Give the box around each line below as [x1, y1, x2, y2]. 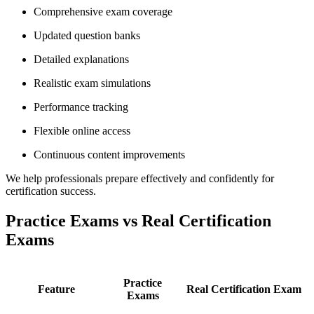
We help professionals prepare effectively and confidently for [6, 172, 274, 184]
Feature [37, 282, 75, 295]
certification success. [6, 184, 96, 197]
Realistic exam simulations [34, 76, 151, 89]
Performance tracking [34, 100, 128, 113]
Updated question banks [34, 29, 140, 41]
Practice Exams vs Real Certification [6, 211, 271, 230]
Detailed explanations [34, 53, 129, 65]
